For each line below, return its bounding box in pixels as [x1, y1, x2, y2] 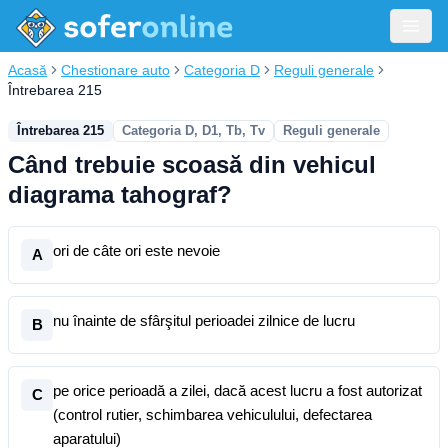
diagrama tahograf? [8, 181, 232, 208]
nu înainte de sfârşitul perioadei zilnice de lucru [53, 312, 355, 329]
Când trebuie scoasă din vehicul [8, 151, 376, 178]
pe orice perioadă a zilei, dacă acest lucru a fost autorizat [53, 382, 422, 399]
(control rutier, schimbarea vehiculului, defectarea [53, 406, 372, 423]
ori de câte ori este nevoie [53, 242, 220, 259]
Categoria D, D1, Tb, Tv [122, 123, 265, 138]
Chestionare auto [61, 62, 170, 78]
